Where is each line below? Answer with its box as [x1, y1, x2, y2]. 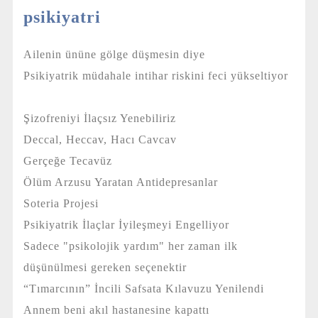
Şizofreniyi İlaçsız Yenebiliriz [23, 111, 201, 124]
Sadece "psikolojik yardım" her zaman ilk [23, 239, 238, 252]
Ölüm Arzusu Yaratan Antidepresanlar [23, 175, 243, 188]
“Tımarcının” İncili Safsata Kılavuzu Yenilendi [23, 282, 289, 295]
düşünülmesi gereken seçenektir [23, 261, 212, 273]
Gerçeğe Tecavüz [23, 154, 137, 167]
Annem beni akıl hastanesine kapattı [23, 303, 234, 316]
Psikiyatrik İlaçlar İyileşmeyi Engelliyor [23, 218, 254, 231]
